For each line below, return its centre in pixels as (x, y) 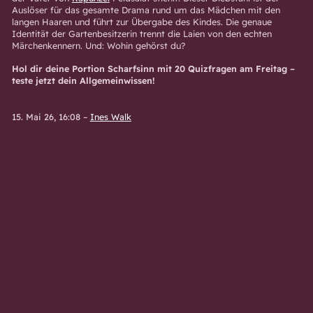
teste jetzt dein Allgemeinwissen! (85, 81)
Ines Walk (110, 117)
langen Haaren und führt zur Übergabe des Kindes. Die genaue (141, 21)
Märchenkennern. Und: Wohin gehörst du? (98, 45)
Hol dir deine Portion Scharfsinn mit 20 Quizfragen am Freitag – (153, 69)
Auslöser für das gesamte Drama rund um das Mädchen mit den (146, 9)
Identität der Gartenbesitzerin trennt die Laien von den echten (141, 33)
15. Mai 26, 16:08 (46, 117)
